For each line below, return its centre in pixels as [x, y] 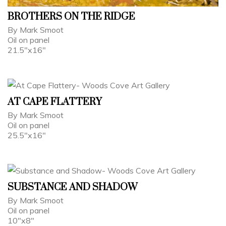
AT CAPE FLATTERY [55, 102]
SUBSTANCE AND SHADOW [72, 187]
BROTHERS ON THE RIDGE [71, 17]
